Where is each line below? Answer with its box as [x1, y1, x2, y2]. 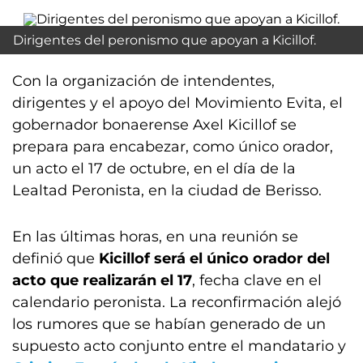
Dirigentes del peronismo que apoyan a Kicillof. [13, 32, 316, 48]
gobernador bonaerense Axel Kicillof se [12, 116, 297, 134]
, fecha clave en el [192, 271, 322, 289]
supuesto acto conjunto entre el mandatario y [12, 337, 346, 355]
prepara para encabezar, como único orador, [12, 138, 333, 156]
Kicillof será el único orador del [99, 250, 330, 267]
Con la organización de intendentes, [12, 72, 275, 90]
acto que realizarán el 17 [12, 271, 192, 289]
